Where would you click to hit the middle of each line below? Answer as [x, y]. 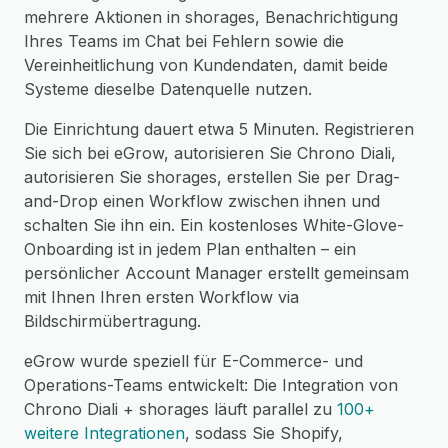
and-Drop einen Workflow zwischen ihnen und [202, 201]
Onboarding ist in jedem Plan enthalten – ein [190, 249]
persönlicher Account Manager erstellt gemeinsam [216, 273]
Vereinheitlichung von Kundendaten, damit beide [206, 65]
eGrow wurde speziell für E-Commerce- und [193, 361]
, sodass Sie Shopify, [264, 433]
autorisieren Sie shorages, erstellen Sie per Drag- [212, 177]
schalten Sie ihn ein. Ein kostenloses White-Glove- [214, 225]
